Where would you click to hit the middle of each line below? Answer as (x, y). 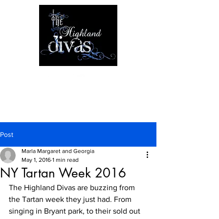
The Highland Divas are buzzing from (73, 187)
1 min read (66, 160)
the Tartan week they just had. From (71, 199)
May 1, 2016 (36, 160)
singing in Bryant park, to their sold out (76, 211)
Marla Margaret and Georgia (58, 151)
